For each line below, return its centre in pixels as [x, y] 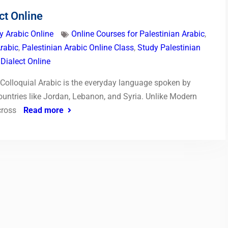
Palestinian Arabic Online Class [78, 48]
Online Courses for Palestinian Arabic [138, 34]
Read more [44, 110]
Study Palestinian [169, 48]
